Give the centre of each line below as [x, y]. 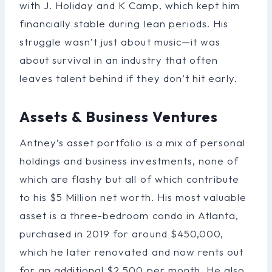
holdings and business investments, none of [129, 160]
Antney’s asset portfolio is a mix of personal [132, 142]
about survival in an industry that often [119, 59]
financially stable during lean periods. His [124, 23]
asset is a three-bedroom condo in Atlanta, [129, 215]
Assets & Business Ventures [119, 116]
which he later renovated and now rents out [131, 251]
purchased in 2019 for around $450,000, [121, 233]
